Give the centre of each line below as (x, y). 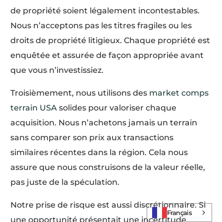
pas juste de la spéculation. (65, 182)
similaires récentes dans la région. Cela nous (99, 153)
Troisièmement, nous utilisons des (80, 93)
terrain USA (34, 108)
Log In (111, 197)
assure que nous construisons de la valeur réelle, (108, 167)
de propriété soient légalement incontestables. (105, 11)
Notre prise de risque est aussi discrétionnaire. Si (108, 205)
